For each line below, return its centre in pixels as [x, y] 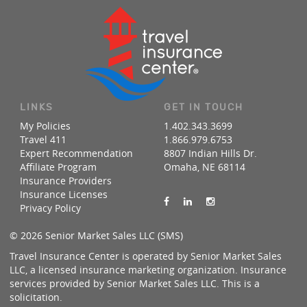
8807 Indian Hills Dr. [210, 153]
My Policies [45, 126]
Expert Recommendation [76, 153]
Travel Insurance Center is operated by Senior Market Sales [146, 256]
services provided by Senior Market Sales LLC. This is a [135, 283]
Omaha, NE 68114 [205, 167]
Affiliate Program [58, 167]
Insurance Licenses [64, 194]
